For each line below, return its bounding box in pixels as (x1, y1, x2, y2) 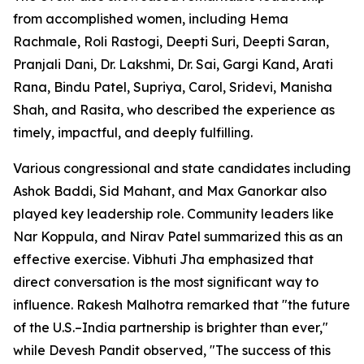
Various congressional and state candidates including (13, 160, 351, 177)
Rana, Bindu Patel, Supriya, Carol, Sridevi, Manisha (13, 79, 332, 96)
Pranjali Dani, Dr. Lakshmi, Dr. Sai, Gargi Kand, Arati (13, 56, 333, 73)
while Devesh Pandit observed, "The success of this (13, 342, 331, 359)
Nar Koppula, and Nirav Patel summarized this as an (13, 228, 343, 245)
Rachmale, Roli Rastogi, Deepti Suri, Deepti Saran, (13, 33, 329, 50)
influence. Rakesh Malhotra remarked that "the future (13, 297, 350, 314)
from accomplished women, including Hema (13, 11, 288, 28)
